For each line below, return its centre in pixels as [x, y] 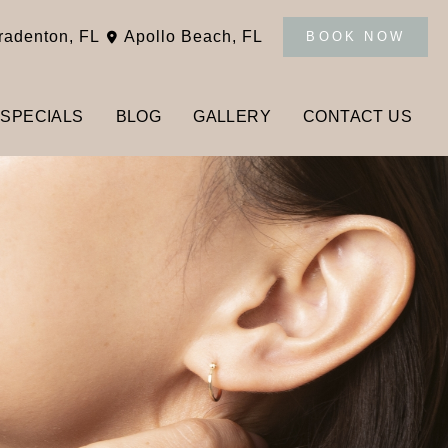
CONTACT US [357, 117]
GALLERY [232, 117]
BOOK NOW [355, 36]
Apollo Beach [178, 36]
